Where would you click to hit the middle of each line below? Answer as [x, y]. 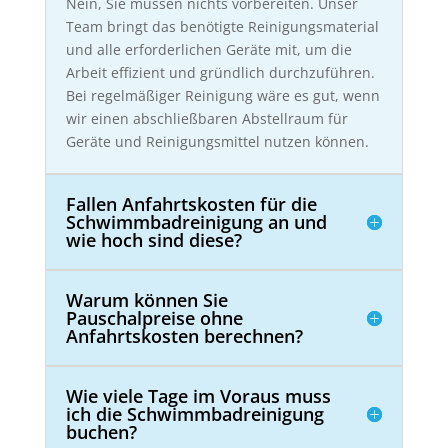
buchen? [101, 431]
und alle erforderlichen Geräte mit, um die [208, 49]
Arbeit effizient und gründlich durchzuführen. [220, 72]
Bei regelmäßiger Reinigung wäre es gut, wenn [222, 95]
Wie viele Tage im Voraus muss [198, 395]
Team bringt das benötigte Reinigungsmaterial [222, 26]
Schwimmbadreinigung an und [196, 221]
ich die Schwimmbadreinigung [194, 413]
